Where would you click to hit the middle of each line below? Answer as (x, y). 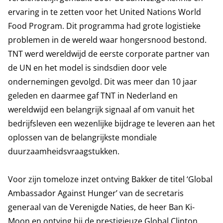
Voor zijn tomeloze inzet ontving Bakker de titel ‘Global (110, 179)
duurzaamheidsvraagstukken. (64, 151)
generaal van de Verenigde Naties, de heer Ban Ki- (101, 207)
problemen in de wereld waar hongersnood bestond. (107, 40)
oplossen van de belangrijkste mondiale (82, 137)
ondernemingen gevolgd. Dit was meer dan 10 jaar (103, 82)
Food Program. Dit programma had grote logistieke (104, 26)
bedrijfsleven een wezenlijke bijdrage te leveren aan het (111, 123)
